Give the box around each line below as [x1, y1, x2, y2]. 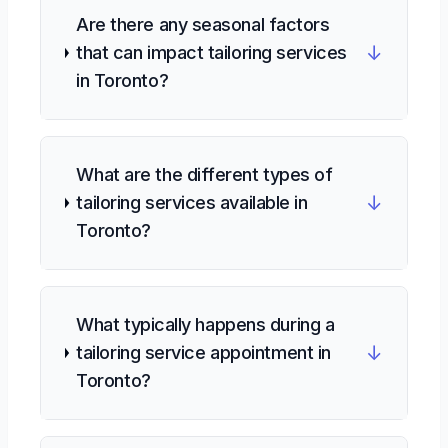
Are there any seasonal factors [76, 14, 330, 35]
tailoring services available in [76, 192, 308, 213]
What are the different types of [76, 164, 333, 185]
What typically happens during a [76, 314, 335, 335]
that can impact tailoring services [76, 42, 347, 63]
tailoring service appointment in [76, 342, 331, 363]
